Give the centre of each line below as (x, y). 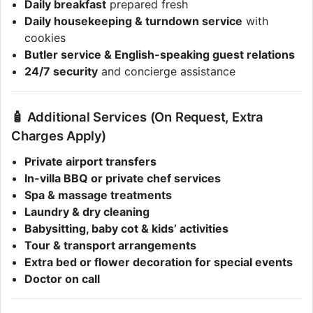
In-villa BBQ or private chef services (123, 178)
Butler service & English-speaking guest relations (160, 55)
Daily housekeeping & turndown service (134, 21)
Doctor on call (63, 278)
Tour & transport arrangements (111, 245)
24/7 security (61, 72)
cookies (45, 38)
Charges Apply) (59, 135)
